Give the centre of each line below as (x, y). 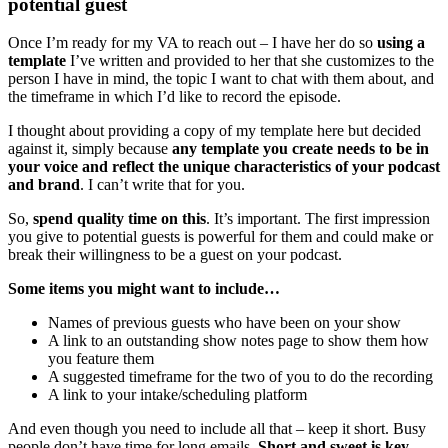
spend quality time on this (119, 219)
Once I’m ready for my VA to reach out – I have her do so (192, 43)
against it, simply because (90, 149)
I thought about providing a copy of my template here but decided (214, 131)
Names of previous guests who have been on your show (224, 323)
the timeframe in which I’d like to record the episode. (174, 97)
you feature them (101, 359)
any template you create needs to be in (300, 149)
